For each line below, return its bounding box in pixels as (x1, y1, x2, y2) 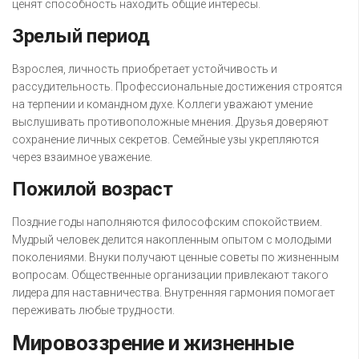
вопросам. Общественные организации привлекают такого (12, 268, 329, 282)
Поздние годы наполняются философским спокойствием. (12, 216, 322, 229)
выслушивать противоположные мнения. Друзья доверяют (12, 115, 329, 129)
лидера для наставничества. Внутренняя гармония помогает (12, 286, 335, 300)
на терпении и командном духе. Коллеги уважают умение (12, 98, 313, 111)
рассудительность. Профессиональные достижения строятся (12, 80, 342, 94)
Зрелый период (12, 25, 151, 48)
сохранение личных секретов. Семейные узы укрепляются (12, 133, 319, 147)
